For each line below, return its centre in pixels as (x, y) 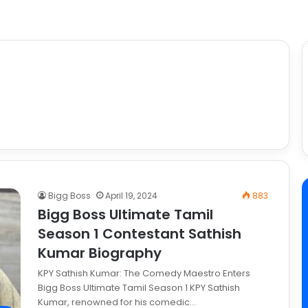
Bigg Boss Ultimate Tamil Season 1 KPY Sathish (139, 288)
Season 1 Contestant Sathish (140, 234)
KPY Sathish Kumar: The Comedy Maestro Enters (144, 274)
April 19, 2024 (131, 196)
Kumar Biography (100, 253)
